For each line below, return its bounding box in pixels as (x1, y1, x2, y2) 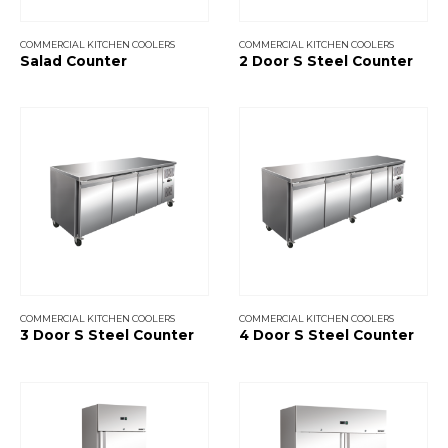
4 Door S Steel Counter (239, 327, 414, 344)
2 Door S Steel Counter (239, 52, 413, 69)
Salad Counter (20, 52, 127, 69)
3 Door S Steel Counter (20, 327, 194, 344)
